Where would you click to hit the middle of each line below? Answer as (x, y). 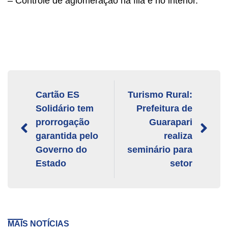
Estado (51, 163)
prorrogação (63, 122)
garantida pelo (67, 136)
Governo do (61, 149)
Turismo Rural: (160, 94)
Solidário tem (65, 108)
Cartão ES (58, 94)
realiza (178, 136)
